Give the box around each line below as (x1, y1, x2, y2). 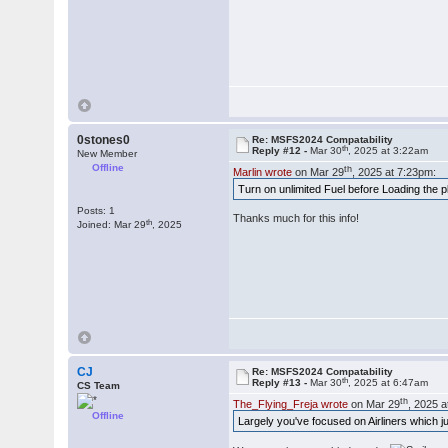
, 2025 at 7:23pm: (352, 166, 437, 178)
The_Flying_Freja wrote (233, 398, 349, 410)
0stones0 (77, 133, 131, 147)
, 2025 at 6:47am (348, 377, 429, 388)
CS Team (77, 380, 121, 391)
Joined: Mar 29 (77, 219, 147, 230)
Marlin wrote (233, 166, 293, 178)
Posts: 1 (77, 205, 116, 216)
